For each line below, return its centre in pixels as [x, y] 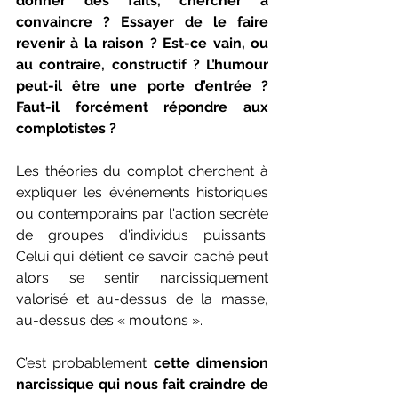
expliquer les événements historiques [142, 192]
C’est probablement [85, 362]
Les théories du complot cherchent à [142, 171]
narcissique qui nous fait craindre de [142, 384]
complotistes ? [68, 128]
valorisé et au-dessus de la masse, [142, 298]
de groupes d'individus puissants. [142, 235]
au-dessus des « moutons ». [111, 320]
